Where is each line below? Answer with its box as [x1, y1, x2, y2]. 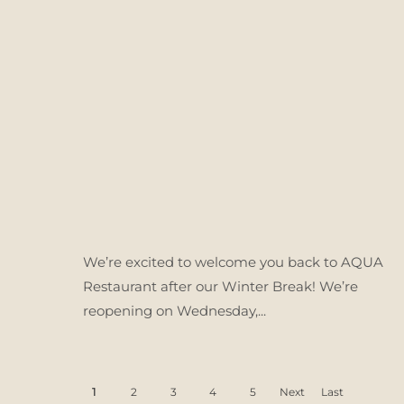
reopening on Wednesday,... [83, 302, 266, 319]
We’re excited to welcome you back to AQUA [83, 253, 383, 271]
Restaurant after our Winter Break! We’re [83, 278, 358, 295]
